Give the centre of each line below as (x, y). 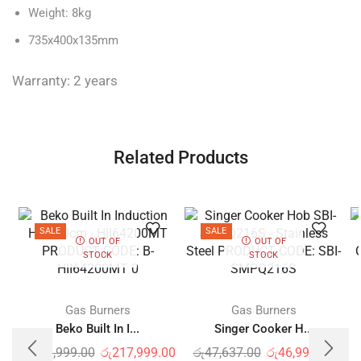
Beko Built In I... (98, 328)
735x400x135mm (73, 40)
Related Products (180, 157)
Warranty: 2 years (65, 80)
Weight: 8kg (60, 13)
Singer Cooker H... (263, 328)
